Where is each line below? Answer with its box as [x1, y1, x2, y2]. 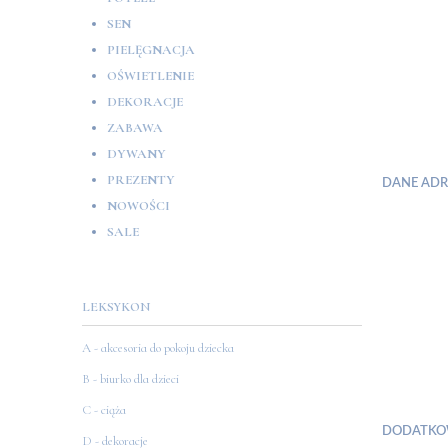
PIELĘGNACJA [107, 42, 195, 59]
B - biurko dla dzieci [82, 371, 179, 388]
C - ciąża [82, 402, 126, 419]
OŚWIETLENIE [107, 68, 194, 85]
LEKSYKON [82, 299, 151, 316]
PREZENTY [107, 172, 175, 189]
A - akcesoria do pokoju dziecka [82, 340, 234, 357]
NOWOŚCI [107, 198, 170, 215]
